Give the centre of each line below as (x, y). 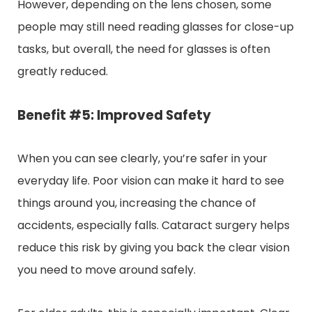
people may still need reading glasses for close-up (156, 26)
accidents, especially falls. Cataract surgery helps (154, 225)
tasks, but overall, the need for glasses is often (144, 49)
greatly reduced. (63, 71)
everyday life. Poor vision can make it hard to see (151, 180)
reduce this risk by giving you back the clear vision (154, 247)
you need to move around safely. (107, 270)
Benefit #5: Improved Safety (114, 115)
